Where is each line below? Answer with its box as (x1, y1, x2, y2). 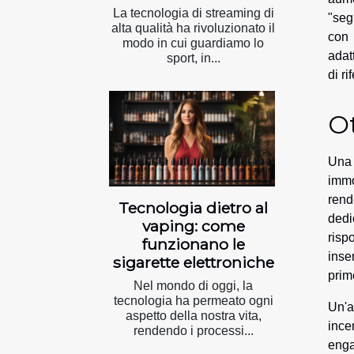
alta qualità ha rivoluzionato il (111, 21, 275, 36)
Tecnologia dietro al (119, 198, 268, 217)
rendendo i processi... (133, 323, 254, 337)
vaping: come (141, 216, 245, 235)
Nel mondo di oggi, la (134, 278, 253, 292)
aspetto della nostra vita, (125, 308, 262, 322)
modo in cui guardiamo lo (122, 36, 264, 51)
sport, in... (166, 51, 220, 66)
